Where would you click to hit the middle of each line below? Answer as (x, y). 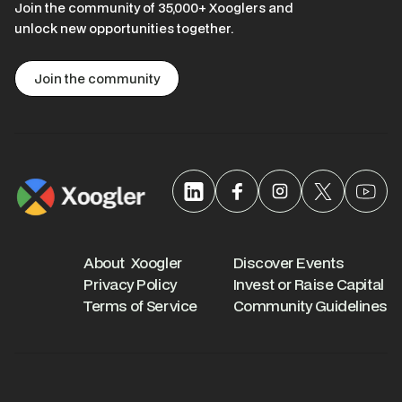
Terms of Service (140, 306)
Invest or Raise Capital (308, 284)
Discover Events (288, 262)
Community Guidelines (310, 306)
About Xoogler (133, 262)
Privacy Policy (130, 284)
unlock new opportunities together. (124, 28)
